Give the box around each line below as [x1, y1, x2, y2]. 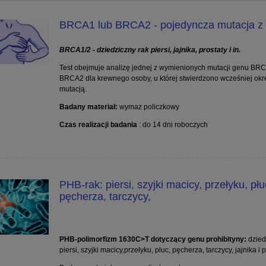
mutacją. [59, 85, 87, 94]
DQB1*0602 [172, 144, 224, 156]
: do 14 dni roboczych [137, 121, 208, 129]
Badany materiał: [59, 103, 118, 112]
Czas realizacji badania [59, 121, 137, 129]
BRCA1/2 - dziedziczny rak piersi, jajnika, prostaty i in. [59, 46, 240, 55]
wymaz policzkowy [117, 103, 179, 112]
